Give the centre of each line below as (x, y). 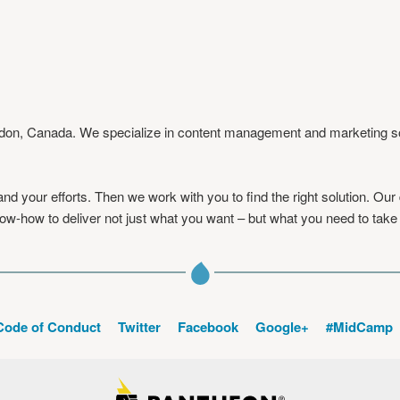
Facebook (208, 327)
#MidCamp (359, 327)
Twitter (139, 327)
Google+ (282, 327)
